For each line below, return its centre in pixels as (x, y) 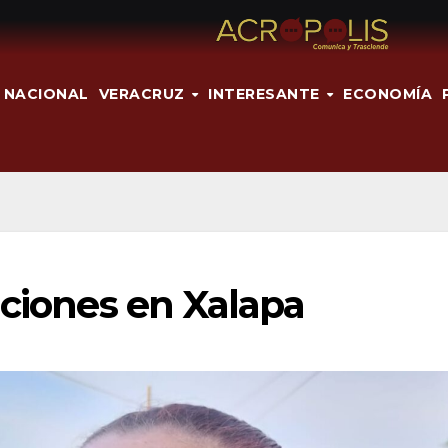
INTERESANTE (266, 93)
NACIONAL (46, 93)
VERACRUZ (143, 93)
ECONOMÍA (388, 93)
